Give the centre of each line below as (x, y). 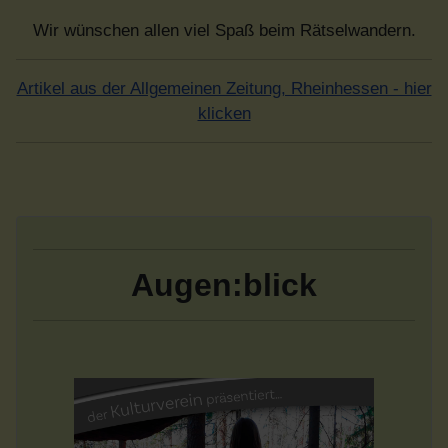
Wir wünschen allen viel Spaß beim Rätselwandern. (224, 30)
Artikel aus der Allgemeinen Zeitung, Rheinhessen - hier (224, 88)
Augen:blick (224, 284)
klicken (224, 113)
